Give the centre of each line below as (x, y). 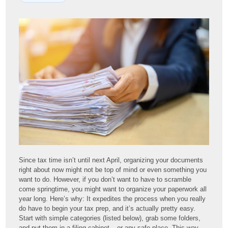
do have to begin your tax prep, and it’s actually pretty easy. (107, 208)
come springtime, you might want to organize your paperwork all (113, 189)
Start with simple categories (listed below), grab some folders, (110, 218)
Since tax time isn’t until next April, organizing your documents (111, 160)
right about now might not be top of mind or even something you (113, 169)
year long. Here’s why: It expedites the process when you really (112, 198)
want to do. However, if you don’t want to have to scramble (105, 179)
